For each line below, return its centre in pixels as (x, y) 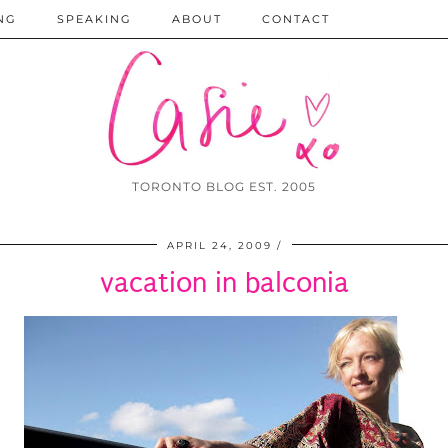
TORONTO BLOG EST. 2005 (224, 187)
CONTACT (296, 19)
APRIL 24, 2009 (219, 246)
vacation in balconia (224, 283)
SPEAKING (94, 19)
